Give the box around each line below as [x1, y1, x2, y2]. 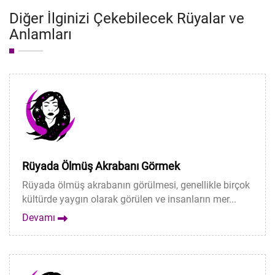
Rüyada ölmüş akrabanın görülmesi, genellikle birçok [22, 179, 250, 191]
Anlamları [9, 26, 72, 43]
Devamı [22, 212, 58, 223]
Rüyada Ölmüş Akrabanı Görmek [22, 160, 180, 172]
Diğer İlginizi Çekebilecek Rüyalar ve [9, 10, 244, 27]
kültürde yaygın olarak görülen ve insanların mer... [22, 193, 236, 205]
